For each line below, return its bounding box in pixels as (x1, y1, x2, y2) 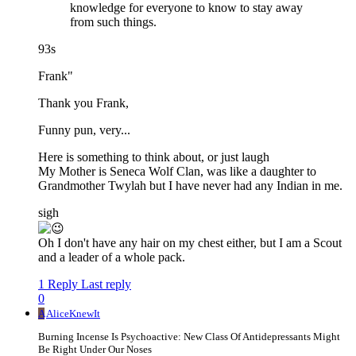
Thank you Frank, (38, 96, 129, 110)
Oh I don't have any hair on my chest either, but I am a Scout (38, 235, 342, 250)
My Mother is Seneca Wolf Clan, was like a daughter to (38, 164, 316, 179)
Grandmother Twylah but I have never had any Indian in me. (38, 179, 342, 193)
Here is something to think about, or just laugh (38, 150, 269, 164)
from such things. (70, 15, 157, 29)
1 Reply (38, 277, 78, 291)
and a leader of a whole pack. (38, 250, 185, 264)
